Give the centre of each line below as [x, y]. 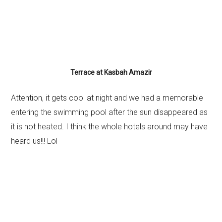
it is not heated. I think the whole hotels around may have [110, 127]
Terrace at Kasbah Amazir [111, 72]
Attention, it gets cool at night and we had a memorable [107, 98]
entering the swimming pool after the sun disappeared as [110, 112]
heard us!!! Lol [34, 141]
